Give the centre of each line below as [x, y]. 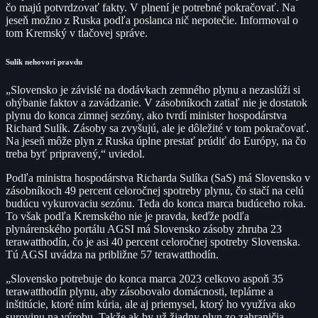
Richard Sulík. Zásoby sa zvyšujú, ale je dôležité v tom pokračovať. [157, 128]
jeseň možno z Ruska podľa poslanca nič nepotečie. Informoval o [152, 20]
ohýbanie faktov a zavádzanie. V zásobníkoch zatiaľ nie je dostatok [157, 102]
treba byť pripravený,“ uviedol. [75, 153]
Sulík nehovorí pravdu [44, 61]
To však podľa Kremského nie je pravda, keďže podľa [127, 216]
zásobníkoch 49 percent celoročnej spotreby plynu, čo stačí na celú [155, 190]
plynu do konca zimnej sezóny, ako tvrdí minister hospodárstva [146, 115]
